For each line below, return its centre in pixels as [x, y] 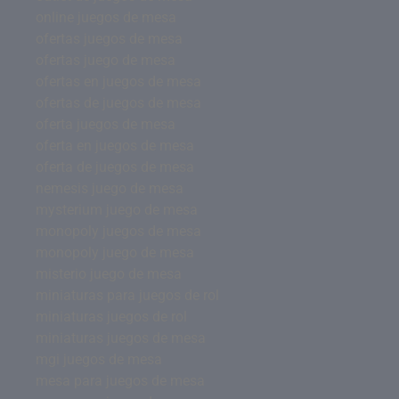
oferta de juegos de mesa [115, 167]
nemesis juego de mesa [110, 188]
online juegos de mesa [106, 17]
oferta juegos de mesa [106, 124]
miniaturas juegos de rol [111, 316]
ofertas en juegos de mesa [118, 81]
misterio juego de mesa [109, 273]
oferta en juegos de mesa [115, 145]
